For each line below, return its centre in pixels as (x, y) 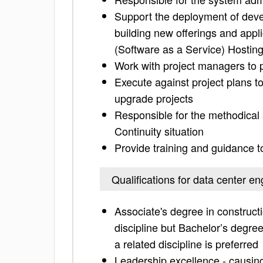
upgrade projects (154, 98)
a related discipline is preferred (186, 244)
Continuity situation (159, 131)
